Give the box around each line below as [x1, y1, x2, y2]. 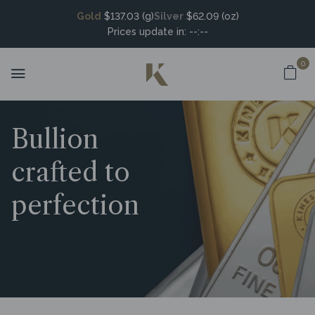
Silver [153, 11, 184, 22]
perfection [11, 190, 139, 221]
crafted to [11, 157, 130, 188]
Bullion [11, 124, 98, 155]
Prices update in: [107, 26, 186, 37]
